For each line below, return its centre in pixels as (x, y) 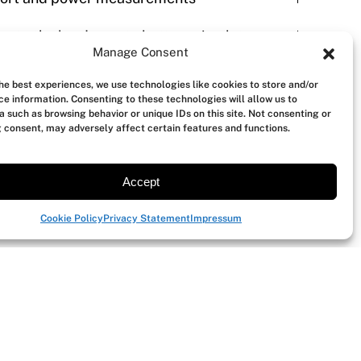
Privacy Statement (146, 218)
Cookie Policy (71, 218)
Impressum (216, 218)
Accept (141, 181)
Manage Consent (141, 52)
